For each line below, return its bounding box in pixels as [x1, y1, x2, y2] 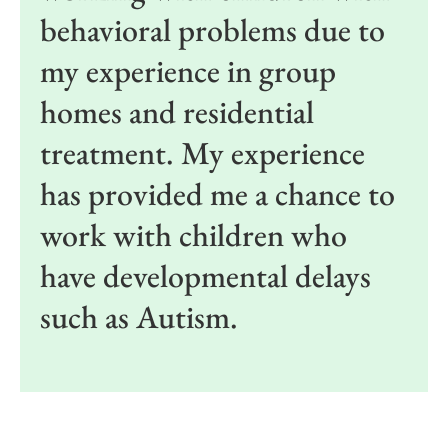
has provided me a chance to [40, 172, 395, 215]
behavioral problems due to [40, 8, 385, 51]
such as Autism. [40, 295, 238, 338]
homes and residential [40, 90, 314, 133]
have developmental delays [40, 254, 371, 297]
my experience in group [40, 49, 336, 92]
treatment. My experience [40, 131, 365, 174]
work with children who [40, 213, 347, 256]
